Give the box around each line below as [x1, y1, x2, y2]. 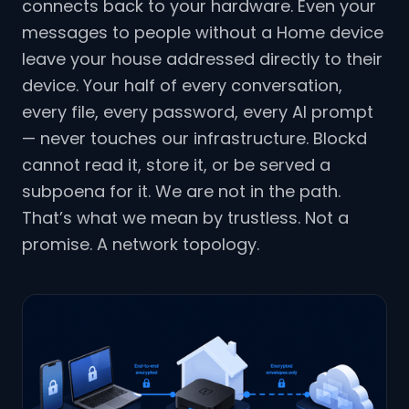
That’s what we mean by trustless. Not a [22, 206, 349, 230]
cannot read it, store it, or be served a [22, 153, 330, 177]
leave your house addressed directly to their [22, 47, 383, 71]
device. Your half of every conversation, [22, 74, 342, 98]
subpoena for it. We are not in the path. [22, 180, 341, 204]
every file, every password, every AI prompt [22, 100, 373, 124]
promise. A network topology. [22, 233, 259, 257]
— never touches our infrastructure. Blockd [22, 127, 367, 151]
